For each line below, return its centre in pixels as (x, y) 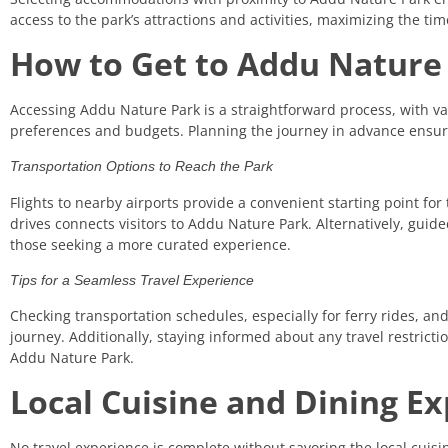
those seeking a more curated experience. (150, 244)
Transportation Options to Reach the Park (141, 166)
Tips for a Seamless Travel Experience (132, 279)
